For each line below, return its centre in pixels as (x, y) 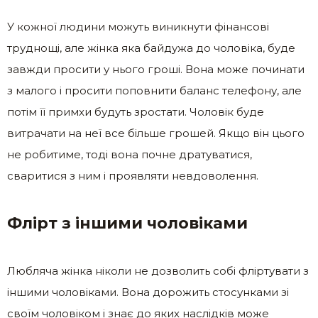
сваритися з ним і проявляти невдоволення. (133, 176)
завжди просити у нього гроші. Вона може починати (156, 70)
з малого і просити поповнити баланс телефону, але (154, 91)
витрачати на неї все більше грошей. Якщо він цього (156, 133)
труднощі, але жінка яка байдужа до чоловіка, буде (151, 48)
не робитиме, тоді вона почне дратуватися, (130, 155)
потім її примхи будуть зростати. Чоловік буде (136, 112)
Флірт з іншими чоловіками (127, 224)
